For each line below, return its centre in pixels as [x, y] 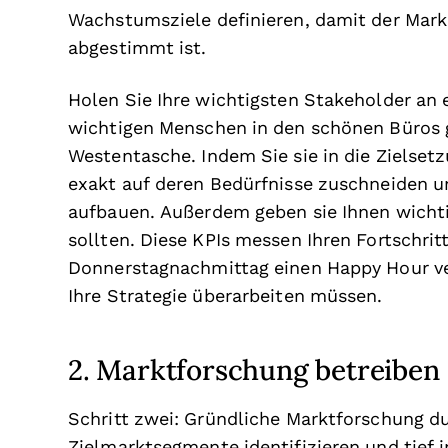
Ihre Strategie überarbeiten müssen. [225, 296]
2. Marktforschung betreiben [254, 369]
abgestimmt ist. [137, 48]
